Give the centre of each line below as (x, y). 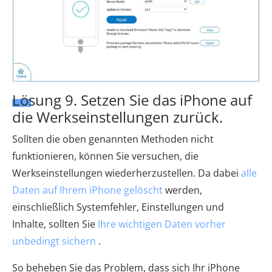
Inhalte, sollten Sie (55, 224)
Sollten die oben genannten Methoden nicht (113, 139)
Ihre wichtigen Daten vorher (162, 224)
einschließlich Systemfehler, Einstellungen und (118, 207)
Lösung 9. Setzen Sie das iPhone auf (132, 100)
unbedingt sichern (54, 241)
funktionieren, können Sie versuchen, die (105, 156)
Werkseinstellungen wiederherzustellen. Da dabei (127, 173)
